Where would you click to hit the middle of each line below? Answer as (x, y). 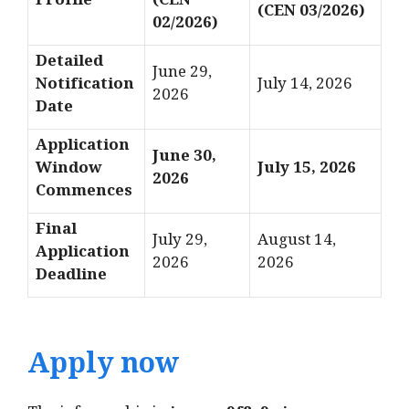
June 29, (182, 75)
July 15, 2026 (307, 171)
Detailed (69, 64)
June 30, (184, 159)
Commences (84, 194)
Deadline (71, 278)
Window (69, 171)
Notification (85, 87)
